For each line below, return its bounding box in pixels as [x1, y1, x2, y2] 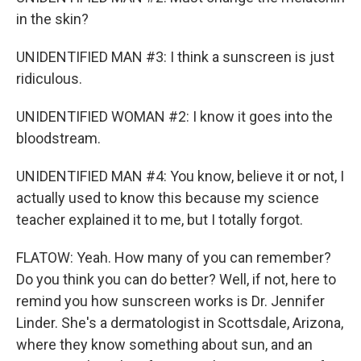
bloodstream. [16, 130, 101, 147]
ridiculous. [16, 70, 82, 87]
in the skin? [16, 10, 89, 27]
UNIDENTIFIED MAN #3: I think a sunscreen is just [16, 48, 334, 65]
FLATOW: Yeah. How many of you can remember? [16, 249, 331, 266]
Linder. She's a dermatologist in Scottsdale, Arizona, [16, 314, 343, 331]
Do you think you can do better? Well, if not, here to [16, 271, 336, 288]
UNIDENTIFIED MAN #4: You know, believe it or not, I [16, 168, 344, 185]
